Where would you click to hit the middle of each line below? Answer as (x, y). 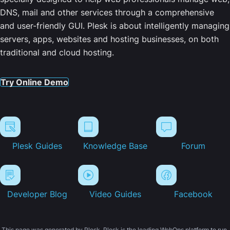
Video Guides (115, 194)
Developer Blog (37, 194)
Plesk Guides (37, 146)
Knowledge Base (115, 146)
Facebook (193, 194)
